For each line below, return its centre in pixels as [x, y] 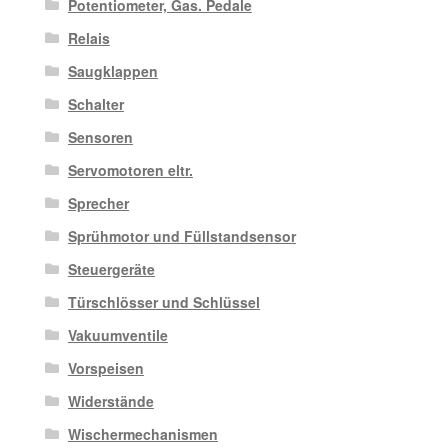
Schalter [95, 104]
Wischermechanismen [142, 434]
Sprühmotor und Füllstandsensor [181, 236]
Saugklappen [112, 71]
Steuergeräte [111, 269]
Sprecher [98, 203]
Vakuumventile [117, 335]
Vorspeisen [105, 368]
